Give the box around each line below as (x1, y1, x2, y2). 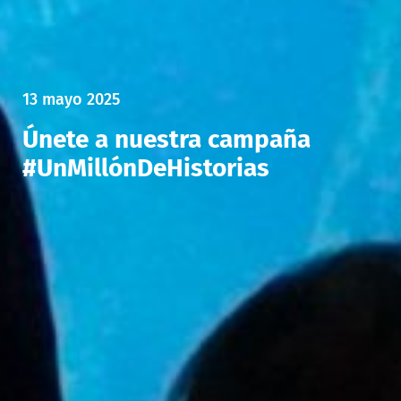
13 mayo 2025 (22, 89, 120, 109)
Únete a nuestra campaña (22, 124, 311, 154)
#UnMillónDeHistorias (22, 152, 269, 183)
